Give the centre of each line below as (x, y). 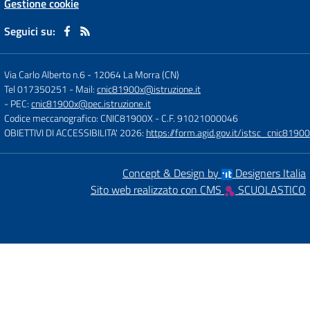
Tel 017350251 (36, 89)
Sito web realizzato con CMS (157, 190)
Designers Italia (269, 173)
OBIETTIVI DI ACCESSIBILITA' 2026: (75, 133)
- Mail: (83, 89)
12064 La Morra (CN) (136, 74)
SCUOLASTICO (271, 190)
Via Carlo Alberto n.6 (45, 74)
